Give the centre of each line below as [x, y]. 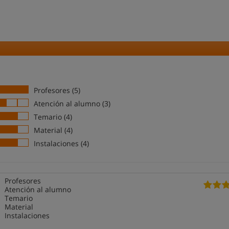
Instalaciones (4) [62, 143]
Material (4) [53, 130]
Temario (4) [53, 117]
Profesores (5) [57, 90]
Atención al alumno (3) [72, 104]
